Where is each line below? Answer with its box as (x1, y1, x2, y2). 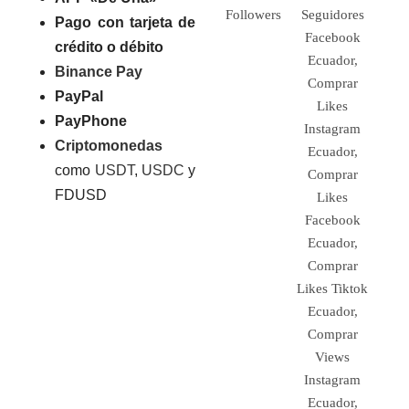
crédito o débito (55, 38, 164, 55)
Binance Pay (55, 63, 143, 79)
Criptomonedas (55, 137, 163, 153)
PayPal (55, 88, 104, 104)
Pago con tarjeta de (55, 14, 195, 30)
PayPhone (55, 112, 128, 129)
